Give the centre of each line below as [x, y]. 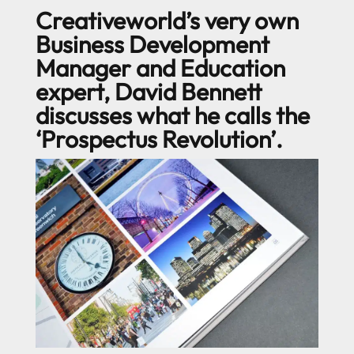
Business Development [152, 44]
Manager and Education [160, 68]
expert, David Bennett [149, 92]
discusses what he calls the [172, 115]
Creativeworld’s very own [167, 21]
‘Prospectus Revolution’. [161, 139]
